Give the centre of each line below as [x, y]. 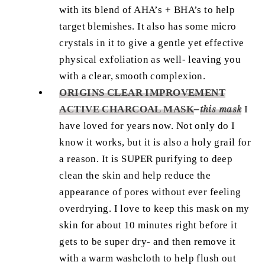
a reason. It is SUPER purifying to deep [146, 159]
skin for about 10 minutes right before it [148, 225]
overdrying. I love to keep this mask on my [154, 208]
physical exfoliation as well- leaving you [150, 59]
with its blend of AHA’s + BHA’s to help [147, 9]
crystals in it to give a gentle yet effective [152, 43]
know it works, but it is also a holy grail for [155, 142]
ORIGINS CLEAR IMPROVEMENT [143, 92]
